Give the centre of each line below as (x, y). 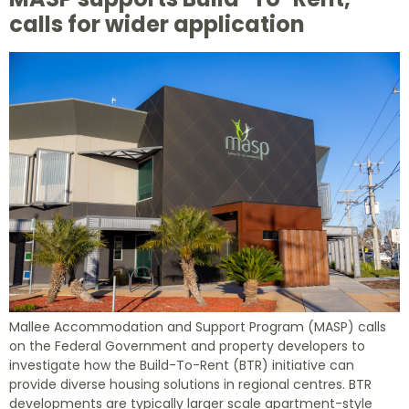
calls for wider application (157, 24)
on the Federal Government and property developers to (187, 346)
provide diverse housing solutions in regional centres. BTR (190, 384)
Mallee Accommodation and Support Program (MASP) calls (198, 326)
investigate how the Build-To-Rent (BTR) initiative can (182, 365)
